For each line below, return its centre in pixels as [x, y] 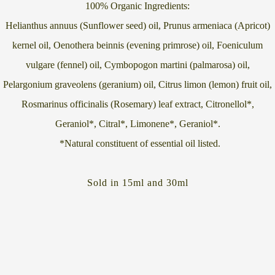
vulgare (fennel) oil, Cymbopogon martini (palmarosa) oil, [137, 65]
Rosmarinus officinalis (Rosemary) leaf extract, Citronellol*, [137, 104]
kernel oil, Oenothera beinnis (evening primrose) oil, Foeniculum [137, 45]
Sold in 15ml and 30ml [137, 183]
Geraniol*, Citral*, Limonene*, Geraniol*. [137, 124]
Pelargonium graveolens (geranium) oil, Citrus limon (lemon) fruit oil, [137, 85]
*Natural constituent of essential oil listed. [137, 144]
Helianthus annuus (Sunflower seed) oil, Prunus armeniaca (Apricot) [137, 26]
